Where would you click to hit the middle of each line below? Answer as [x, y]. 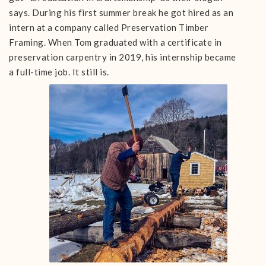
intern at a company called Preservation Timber [109, 27]
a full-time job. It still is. [59, 72]
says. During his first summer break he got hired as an [121, 12]
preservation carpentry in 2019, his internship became [123, 57]
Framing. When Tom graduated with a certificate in [115, 42]
